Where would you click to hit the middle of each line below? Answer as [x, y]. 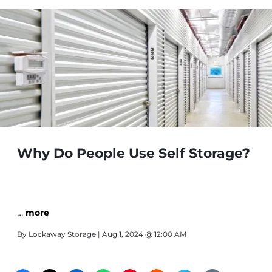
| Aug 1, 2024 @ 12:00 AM [141, 234]
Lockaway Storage [62, 234]
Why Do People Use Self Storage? [134, 153]
